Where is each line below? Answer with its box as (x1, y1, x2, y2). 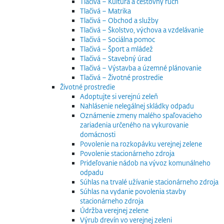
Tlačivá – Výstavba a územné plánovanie (80, 63, 201, 72)
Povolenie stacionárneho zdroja (80, 149, 174, 157)
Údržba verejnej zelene (80, 206, 148, 214)
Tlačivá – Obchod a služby (80, 16, 158, 24)
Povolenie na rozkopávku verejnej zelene (80, 139, 202, 148)
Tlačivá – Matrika (80, 6, 131, 15)
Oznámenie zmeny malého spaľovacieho (80, 111, 202, 119)
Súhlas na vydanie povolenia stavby (80, 187, 186, 195)
